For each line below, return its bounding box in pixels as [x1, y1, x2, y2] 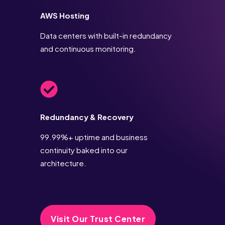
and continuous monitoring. [40, 44, 136, 54]
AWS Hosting [40, 11, 89, 21]
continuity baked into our [40, 145, 128, 155]
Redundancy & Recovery [40, 112, 134, 122]
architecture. [40, 158, 86, 168]
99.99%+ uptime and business [40, 132, 148, 142]
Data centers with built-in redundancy [40, 31, 172, 41]
